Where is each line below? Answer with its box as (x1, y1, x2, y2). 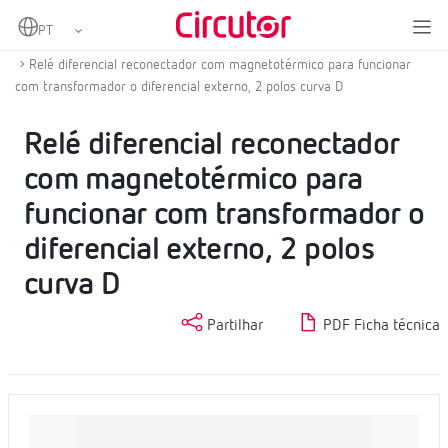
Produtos (63, 14, 115, 28)
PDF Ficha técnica (319, 318, 440, 334)
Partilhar (203, 318, 263, 334)
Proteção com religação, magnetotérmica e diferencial (29, 36, 341, 50)
